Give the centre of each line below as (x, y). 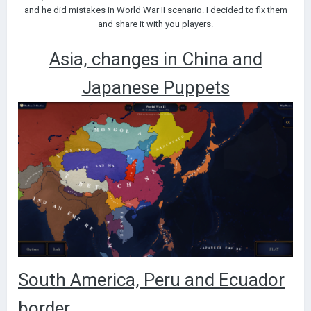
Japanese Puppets (155, 87)
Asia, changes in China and (155, 59)
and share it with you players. (155, 24)
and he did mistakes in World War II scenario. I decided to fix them (155, 10)
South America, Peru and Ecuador (151, 279)
